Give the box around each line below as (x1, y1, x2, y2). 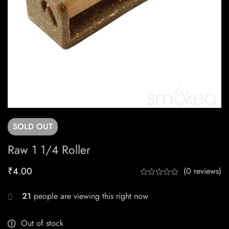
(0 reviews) (184, 165, 221, 177)
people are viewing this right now (31, 190, 148, 202)
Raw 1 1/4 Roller (8, 141, 90, 159)
